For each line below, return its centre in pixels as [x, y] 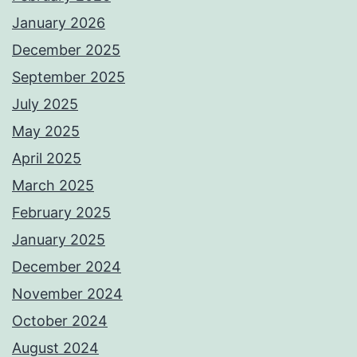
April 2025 [47, 159]
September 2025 [69, 77]
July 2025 [45, 104]
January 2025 [59, 240]
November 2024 [67, 294]
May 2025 [46, 131]
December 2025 [66, 50]
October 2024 [60, 321]
